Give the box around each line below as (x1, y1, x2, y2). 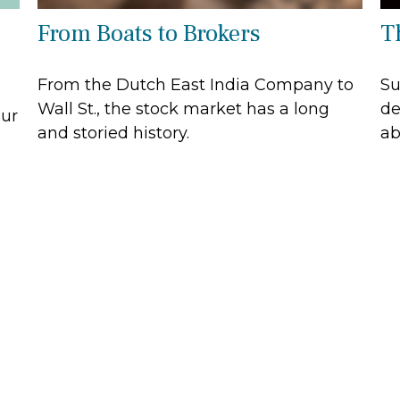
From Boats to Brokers (37, 17, 262, 49)
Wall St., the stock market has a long (37, 98, 330, 119)
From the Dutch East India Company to (37, 74, 354, 95)
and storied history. (37, 122, 190, 143)
